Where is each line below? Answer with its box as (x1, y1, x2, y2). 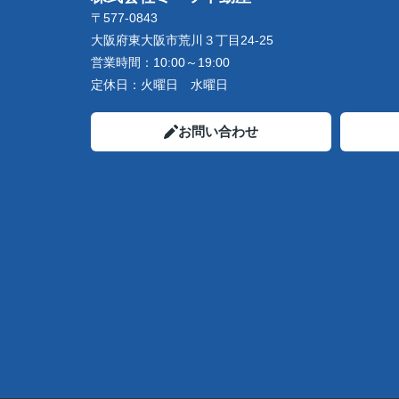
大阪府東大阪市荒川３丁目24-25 (91, 33, 277, 47)
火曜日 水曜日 (141, 77, 228, 92)
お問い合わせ (178, 124, 258, 139)
